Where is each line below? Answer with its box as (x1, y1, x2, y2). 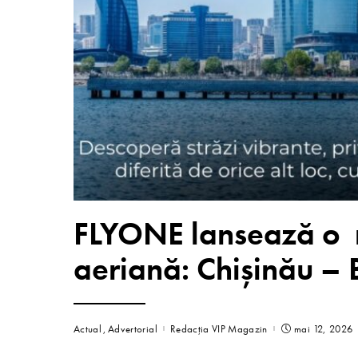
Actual (74, 322, 102, 335)
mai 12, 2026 (294, 322, 353, 335)
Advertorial (108, 322, 157, 335)
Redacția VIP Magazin (169, 322, 268, 335)
